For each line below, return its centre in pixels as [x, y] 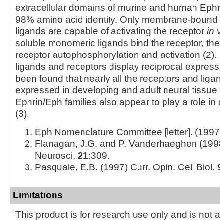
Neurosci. [56, 155]
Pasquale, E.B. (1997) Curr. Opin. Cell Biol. [126, 167]
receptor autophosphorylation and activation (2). [117, 55]
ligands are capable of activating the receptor [111, 31]
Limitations [38, 195]
